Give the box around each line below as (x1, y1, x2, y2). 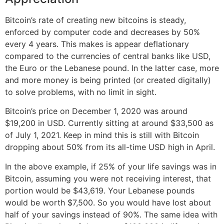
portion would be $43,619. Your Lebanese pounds (5, 185, 194, 195)
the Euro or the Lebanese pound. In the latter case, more (5, 63, 219, 73)
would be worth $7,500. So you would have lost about (5, 197, 211, 207)
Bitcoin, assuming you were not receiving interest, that (5, 173, 211, 183)
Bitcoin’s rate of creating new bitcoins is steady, (5, 15, 186, 25)
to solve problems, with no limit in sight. (5, 87, 156, 97)
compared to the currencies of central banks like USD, (5, 51, 210, 61)
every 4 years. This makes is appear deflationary (5, 39, 189, 49)
